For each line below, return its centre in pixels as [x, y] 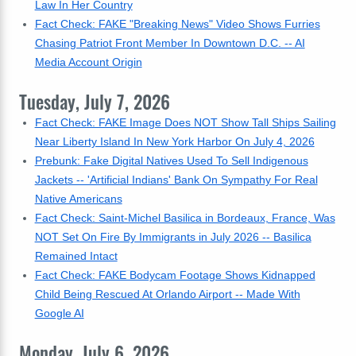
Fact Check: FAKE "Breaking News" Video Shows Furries [177, 24]
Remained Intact [76, 256]
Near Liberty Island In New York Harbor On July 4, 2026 [174, 141]
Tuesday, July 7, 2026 [95, 102]
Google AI [59, 313]
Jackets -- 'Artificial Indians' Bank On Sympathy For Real [176, 180]
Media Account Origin [88, 62]
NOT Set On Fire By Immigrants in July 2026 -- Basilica [173, 237]
